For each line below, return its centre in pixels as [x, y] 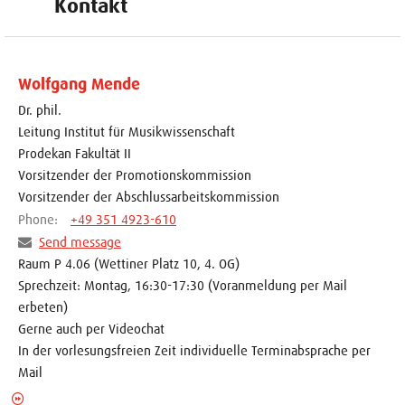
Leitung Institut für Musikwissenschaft [127, 131]
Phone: [40, 219]
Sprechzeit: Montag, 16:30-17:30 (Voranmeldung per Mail [183, 286]
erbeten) [43, 307]
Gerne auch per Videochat [91, 329]
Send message [80, 242]
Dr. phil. [40, 109]
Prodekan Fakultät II [75, 153]
